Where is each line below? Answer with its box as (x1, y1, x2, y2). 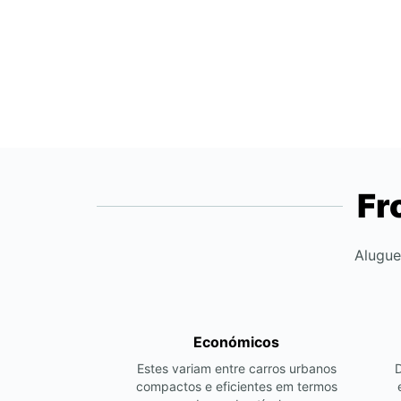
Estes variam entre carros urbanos (136, 361, 337, 376)
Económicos (193, 333, 279, 351)
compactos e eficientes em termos (135, 379, 337, 394)
